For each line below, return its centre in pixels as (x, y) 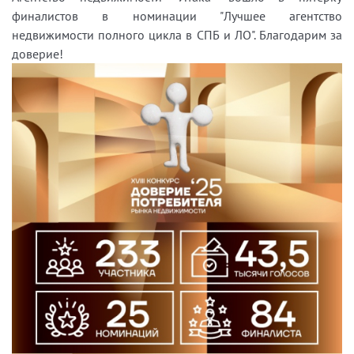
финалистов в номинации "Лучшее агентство (177, 16)
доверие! (38, 54)
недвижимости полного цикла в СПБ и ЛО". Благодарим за (177, 35)
